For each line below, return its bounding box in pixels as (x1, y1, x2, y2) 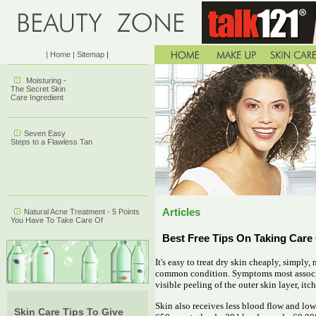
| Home (46, 50, 71, 59)
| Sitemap (73, 50, 104, 59)
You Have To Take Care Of (11, 216, 103, 224)
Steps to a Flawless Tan (11, 138, 92, 146)
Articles (162, 206, 200, 219)
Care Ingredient (11, 93, 63, 102)
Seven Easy (24, 129, 66, 138)
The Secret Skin (11, 85, 66, 93)
